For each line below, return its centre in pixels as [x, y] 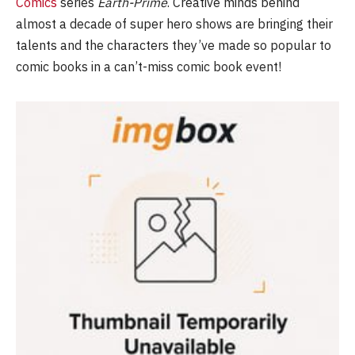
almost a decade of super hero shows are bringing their [174, 23]
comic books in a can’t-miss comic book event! [149, 66]
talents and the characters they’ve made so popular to [174, 45]
